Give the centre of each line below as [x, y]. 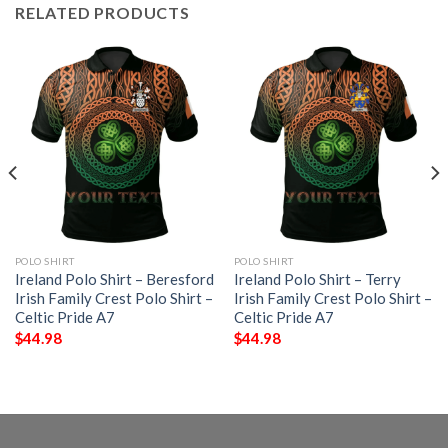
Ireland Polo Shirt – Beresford [114, 279]
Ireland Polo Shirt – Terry [317, 279]
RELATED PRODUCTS [102, 13]
